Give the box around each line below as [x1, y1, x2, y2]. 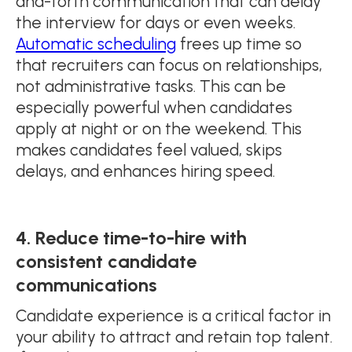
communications [16, 273, 157, 297]
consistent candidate [16, 250, 196, 273]
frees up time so [176, 34, 302, 54]
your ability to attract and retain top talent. [16, 327, 332, 347]
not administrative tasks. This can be [16, 76, 286, 97]
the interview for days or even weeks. [16, 13, 295, 33]
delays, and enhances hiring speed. [16, 161, 275, 181]
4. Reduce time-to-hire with [16, 226, 247, 250]
